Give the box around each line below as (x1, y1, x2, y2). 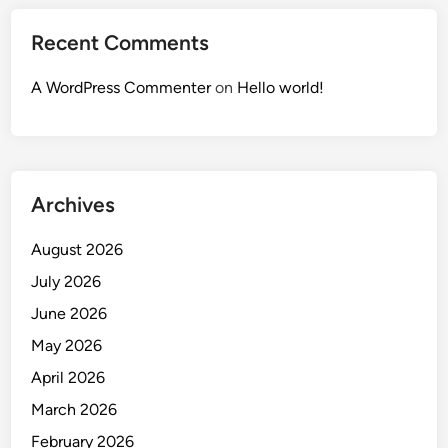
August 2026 (31, 240, 124, 260)
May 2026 (31, 336, 103, 356)
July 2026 (31, 272, 102, 292)
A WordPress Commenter (31, 78, 212, 98)
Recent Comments (31, 30, 210, 56)
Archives (31, 192, 116, 218)
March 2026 (31, 400, 118, 420)
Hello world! (237, 78, 325, 98)
